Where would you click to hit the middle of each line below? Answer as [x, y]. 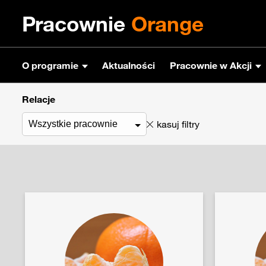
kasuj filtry [178, 124]
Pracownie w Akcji [211, 65]
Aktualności [129, 65]
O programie [50, 65]
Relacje [39, 99]
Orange [167, 23]
